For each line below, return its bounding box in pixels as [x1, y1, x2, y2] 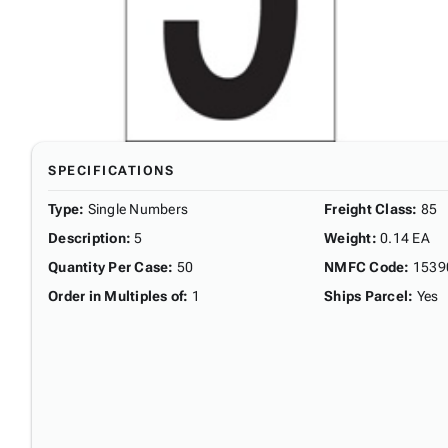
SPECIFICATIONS [48, 162, 174, 178]
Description [48, 229, 126, 246]
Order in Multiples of [48, 287, 184, 304]
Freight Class [324, 200, 413, 217]
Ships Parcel [324, 287, 408, 304]
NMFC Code [324, 258, 405, 275]
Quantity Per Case [48, 258, 169, 275]
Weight [324, 229, 372, 246]
